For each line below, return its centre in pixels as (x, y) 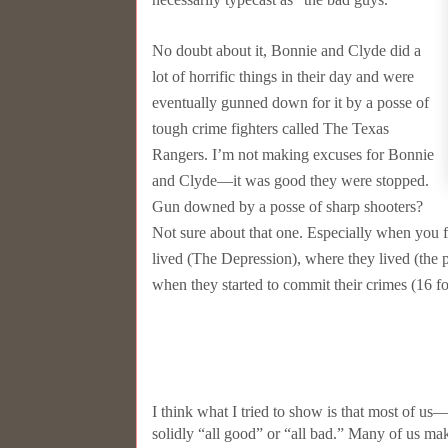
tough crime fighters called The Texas (270, 129)
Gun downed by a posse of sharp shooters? (287, 207)
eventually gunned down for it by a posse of (290, 103)
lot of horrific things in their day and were (283, 77)
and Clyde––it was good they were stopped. (290, 181)
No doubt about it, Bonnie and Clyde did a (286, 51)
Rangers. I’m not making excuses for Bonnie (293, 155)
